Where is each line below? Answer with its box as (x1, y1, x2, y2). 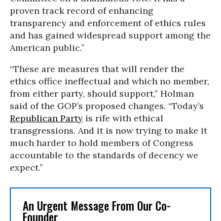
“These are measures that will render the (10, 63, 184, 75)
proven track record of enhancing (10, 5, 153, 17)
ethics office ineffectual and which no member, (10, 75, 209, 87)
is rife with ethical (83, 112, 163, 124)
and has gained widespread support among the (10, 30, 211, 41)
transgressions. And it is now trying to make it (10, 125, 207, 137)
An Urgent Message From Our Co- (23, 197, 171, 215)
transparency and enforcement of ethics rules (10, 17, 206, 29)
